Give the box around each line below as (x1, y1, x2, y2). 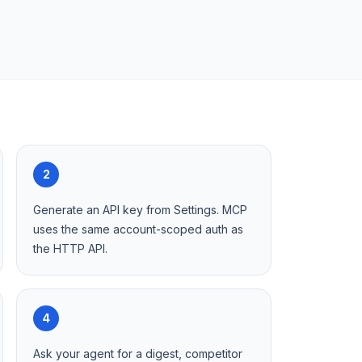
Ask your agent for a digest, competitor (33, 347, 242, 360)
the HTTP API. (33, 242, 107, 255)
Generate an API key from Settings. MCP (33, 203, 247, 217)
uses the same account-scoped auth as (33, 222, 243, 236)
